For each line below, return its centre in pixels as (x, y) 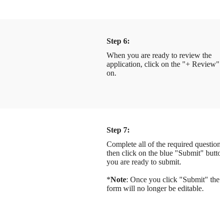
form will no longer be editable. (156, 189)
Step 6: (118, 41)
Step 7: (118, 130)
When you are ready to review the (159, 55)
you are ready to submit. (144, 162)
